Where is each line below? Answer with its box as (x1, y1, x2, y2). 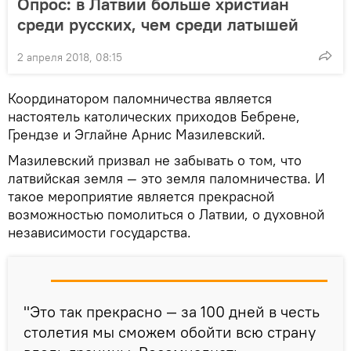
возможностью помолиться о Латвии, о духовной (8, 204, 324, 223)
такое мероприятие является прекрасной (8, 186, 274, 205)
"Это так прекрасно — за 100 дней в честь (24, 301, 320, 321)
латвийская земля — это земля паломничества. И (8, 168, 325, 187)
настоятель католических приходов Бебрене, (8, 107, 300, 125)
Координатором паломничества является (8, 89, 272, 107)
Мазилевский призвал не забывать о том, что (8, 150, 302, 169)
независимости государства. (8, 223, 191, 241)
